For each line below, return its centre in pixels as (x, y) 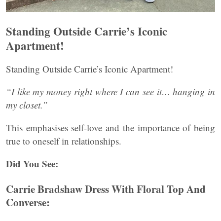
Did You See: (32, 164)
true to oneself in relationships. (64, 141)
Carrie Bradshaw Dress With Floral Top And (106, 189)
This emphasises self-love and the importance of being (110, 128)
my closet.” (27, 105)
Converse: (28, 202)
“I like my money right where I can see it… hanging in (110, 92)
